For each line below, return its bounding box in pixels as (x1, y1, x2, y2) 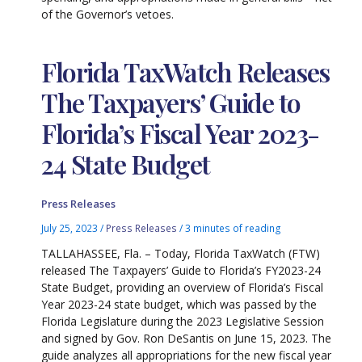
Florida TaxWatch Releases (41, 53, 330, 89)
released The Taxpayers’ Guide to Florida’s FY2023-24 (41, 263, 322, 279)
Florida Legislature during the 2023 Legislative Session (41, 314, 325, 330)
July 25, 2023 (41, 221, 101, 235)
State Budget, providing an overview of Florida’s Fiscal (41, 280, 324, 296)
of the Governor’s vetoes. (41, 6, 175, 23)
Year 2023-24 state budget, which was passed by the (41, 297, 318, 313)
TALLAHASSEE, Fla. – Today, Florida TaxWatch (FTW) (41, 246, 321, 262)
